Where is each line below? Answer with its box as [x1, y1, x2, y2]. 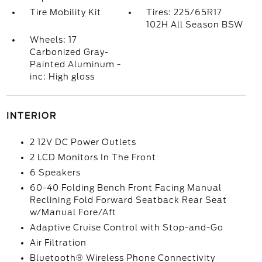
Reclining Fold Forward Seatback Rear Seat [29, 195, 227, 205]
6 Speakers [29, 168, 81, 177]
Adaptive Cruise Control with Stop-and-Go [29, 223, 223, 232]
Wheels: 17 [29, 35, 77, 44]
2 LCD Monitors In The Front [29, 153, 156, 162]
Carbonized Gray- [29, 47, 109, 57]
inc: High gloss [29, 72, 95, 81]
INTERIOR [6, 111, 57, 120]
